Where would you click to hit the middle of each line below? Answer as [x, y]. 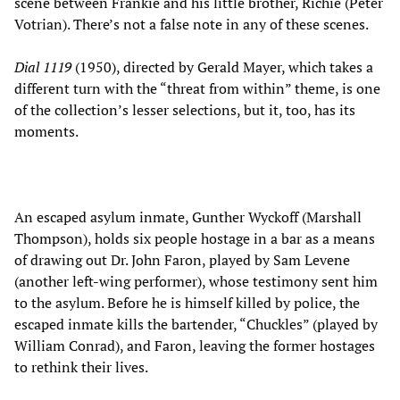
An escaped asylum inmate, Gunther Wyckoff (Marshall [188, 217]
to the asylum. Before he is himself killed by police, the [187, 303]
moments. [46, 132]
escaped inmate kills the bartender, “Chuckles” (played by [196, 325]
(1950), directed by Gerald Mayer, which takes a [222, 67]
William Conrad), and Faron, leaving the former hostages [195, 346]
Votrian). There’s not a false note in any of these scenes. [192, 25]
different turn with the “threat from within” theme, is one [197, 89]
